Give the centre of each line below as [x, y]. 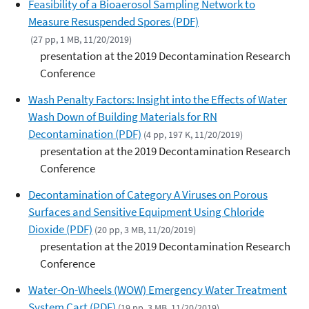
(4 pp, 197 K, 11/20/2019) [193, 134]
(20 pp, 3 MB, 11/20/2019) [146, 229]
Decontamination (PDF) [85, 134]
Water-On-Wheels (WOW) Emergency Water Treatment [158, 289]
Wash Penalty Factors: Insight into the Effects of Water [158, 99]
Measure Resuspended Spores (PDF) [113, 22]
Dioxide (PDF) [60, 229]
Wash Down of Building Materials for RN [123, 117]
